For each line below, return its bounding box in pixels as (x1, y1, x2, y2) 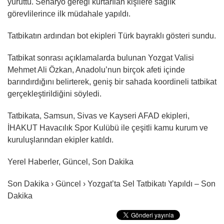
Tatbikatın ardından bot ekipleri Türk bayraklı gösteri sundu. (7, 31, 216, 40)
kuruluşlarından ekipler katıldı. (7, 135, 113, 144)
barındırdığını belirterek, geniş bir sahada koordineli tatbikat (7, 77, 216, 86)
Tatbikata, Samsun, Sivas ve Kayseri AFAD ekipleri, (7, 111, 189, 120)
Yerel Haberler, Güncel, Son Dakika (7, 157, 133, 166)
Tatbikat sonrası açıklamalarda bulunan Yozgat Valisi (7, 53, 194, 62)
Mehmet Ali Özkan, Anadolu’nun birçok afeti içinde (7, 65, 185, 74)
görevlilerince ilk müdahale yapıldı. (7, 9, 130, 18)
